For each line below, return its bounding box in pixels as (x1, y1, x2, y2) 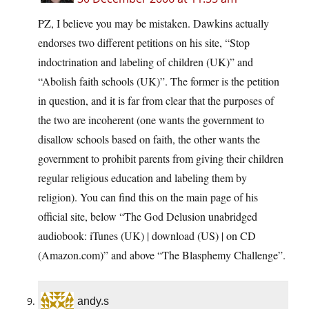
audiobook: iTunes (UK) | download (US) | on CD (38, 228, 256, 243)
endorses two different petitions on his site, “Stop (38, 35, 250, 50)
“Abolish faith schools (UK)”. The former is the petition (38, 74, 279, 89)
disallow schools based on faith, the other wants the (38, 132, 260, 147)
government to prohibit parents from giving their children (38, 151, 283, 166)
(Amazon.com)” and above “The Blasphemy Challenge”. (38, 248, 286, 263)
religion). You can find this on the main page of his (38, 190, 258, 205)
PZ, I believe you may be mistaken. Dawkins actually (38, 16, 269, 31)
